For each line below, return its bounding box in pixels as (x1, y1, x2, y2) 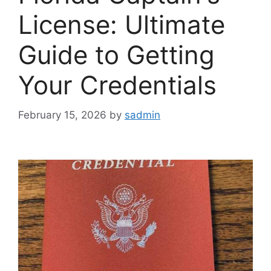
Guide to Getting (18, 39, 215, 71)
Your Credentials (18, 70, 217, 101)
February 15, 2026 (18, 108, 106, 121)
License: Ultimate (18, 9, 225, 41)
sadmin (125, 108, 160, 121)
